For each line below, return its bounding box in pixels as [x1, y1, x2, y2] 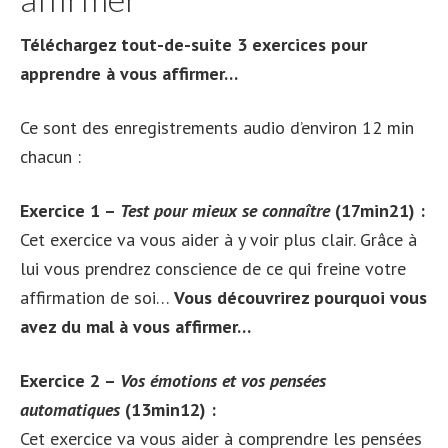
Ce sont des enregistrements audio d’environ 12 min [20, 116, 414, 139]
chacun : [20, 145, 81, 168]
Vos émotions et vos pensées [120, 369, 326, 392]
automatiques [20, 398, 120, 421]
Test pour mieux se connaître [120, 199, 330, 222]
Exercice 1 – [20, 199, 120, 222]
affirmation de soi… [20, 286, 174, 309]
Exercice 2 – [20, 369, 120, 392]
